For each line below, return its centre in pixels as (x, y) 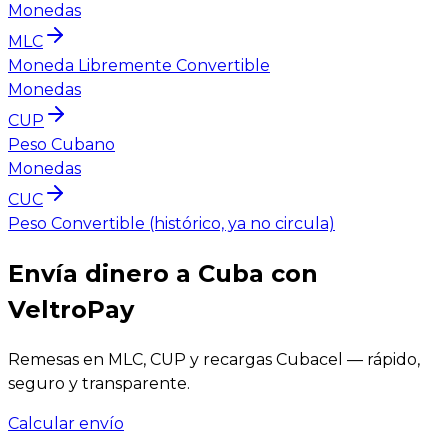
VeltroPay (71, 309)
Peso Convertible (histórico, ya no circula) (171, 223)
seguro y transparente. (99, 383)
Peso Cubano (61, 144)
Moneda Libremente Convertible (139, 65)
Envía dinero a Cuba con (163, 273)
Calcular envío (66, 423)
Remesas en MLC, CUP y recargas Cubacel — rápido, (214, 359)
